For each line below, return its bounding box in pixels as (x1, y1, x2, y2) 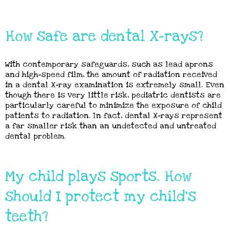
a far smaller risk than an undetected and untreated (5, 121, 216, 131)
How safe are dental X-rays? (5, 27, 203, 46)
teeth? (5, 207, 48, 226)
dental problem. (5, 131, 66, 141)
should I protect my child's (5, 187, 196, 206)
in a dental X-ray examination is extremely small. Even (5, 80, 224, 90)
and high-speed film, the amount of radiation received (5, 69, 217, 80)
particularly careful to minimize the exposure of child (5, 100, 222, 110)
